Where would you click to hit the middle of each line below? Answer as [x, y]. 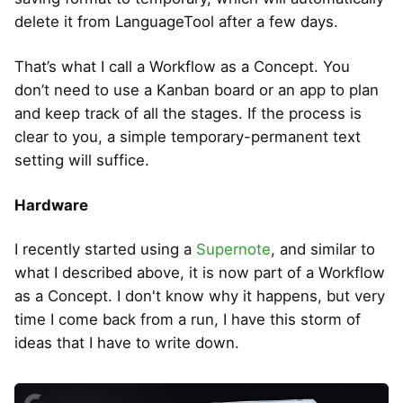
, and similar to [323, 249]
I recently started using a [105, 249]
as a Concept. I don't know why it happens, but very [200, 296]
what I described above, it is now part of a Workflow [200, 272]
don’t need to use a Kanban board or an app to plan [197, 90]
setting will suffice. [82, 161]
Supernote [233, 249]
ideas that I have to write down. [127, 342]
